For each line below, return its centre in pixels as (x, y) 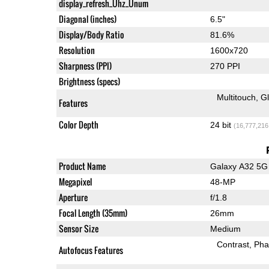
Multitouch (237, 97)
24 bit (222, 125)
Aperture (73, 197)
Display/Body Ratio (91, 34)
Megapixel (75, 181)
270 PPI (225, 66)
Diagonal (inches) (87, 19)
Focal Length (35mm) (93, 213)
